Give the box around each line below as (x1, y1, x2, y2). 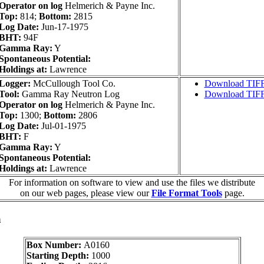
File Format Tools (151, 188, 222, 199)
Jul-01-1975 (38, 121, 86, 131)
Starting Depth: (26, 250, 91, 260)
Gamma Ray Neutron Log (19, 89, 120, 100)
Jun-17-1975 (38, 22, 88, 32)
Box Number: (26, 239, 84, 250)
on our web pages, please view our (19, 188, 151, 199)
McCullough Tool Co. (30, 78, 115, 89)
